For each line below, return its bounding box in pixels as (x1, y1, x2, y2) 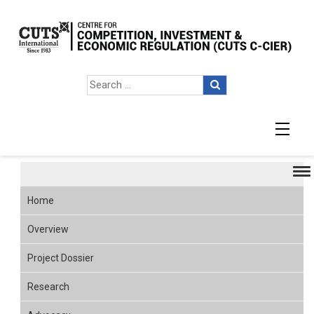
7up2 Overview (22, 127, 163, 148)
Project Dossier (27, 252, 94, 264)
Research (27, 281, 69, 292)
